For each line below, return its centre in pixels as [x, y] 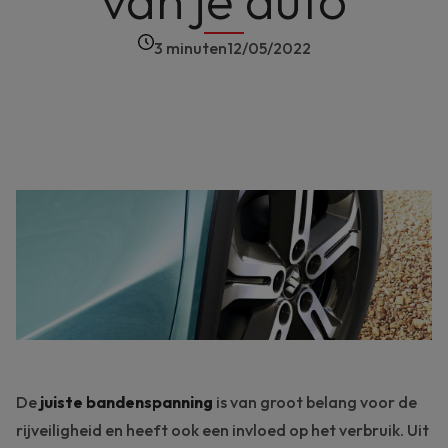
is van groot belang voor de [315, 402]
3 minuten [190, 48]
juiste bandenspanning [126, 402]
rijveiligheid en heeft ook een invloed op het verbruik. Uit [222, 430]
